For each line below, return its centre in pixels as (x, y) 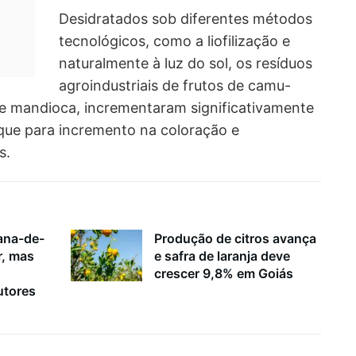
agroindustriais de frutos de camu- (175, 85)
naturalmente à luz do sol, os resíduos (186, 63)
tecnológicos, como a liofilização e (174, 41)
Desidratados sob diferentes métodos (186, 18)
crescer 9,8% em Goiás (224, 274)
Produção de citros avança (235, 239)
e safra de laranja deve (222, 256)
